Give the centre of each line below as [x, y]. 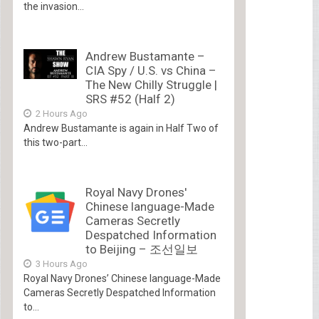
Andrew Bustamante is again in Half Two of [121, 128]
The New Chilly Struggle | [151, 84]
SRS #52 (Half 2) [130, 99]
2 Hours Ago [60, 113]
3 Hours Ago [60, 263]
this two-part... [55, 142]
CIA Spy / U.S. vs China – [151, 70]
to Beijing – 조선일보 [141, 249]
